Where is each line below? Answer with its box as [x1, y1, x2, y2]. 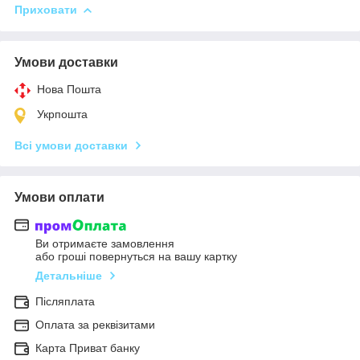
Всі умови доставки [14, 138, 128, 152]
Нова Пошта [37, 82, 101, 96]
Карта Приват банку [35, 342, 140, 355]
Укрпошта [37, 107, 88, 121]
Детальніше [35, 269, 102, 283]
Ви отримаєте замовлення [35, 237, 174, 251]
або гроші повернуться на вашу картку [35, 250, 237, 264]
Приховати [14, 2, 77, 16]
